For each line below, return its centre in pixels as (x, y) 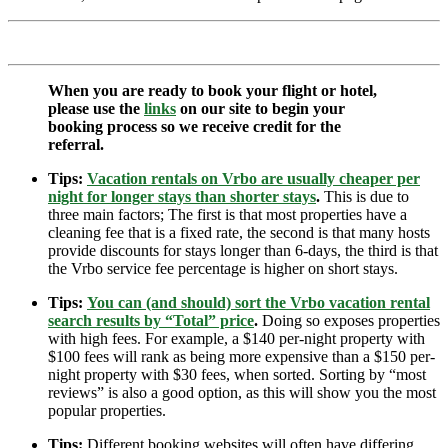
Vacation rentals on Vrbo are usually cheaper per (253, 178)
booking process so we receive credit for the (194, 126)
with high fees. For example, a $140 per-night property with (236, 338)
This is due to (364, 196)
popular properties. (107, 410)
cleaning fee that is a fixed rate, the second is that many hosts (239, 232)
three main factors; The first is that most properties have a (227, 214)
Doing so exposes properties (349, 320)
